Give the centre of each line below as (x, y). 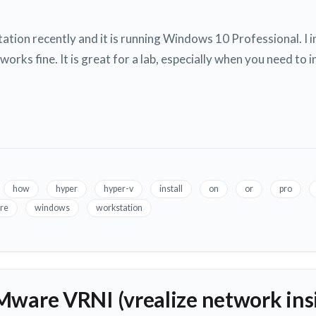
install (171, 189)
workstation (119, 208)
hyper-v (119, 189)
